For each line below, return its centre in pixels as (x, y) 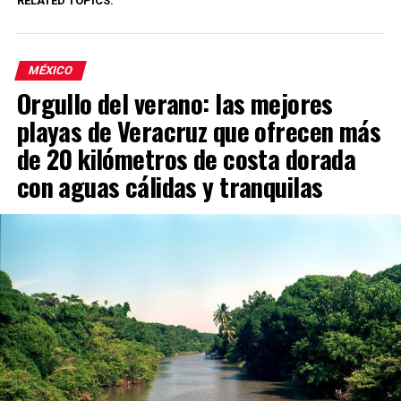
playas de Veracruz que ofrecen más (199, 130)
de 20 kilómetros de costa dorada (186, 158)
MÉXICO (50, 70)
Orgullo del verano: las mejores (175, 102)
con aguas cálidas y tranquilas (170, 186)
